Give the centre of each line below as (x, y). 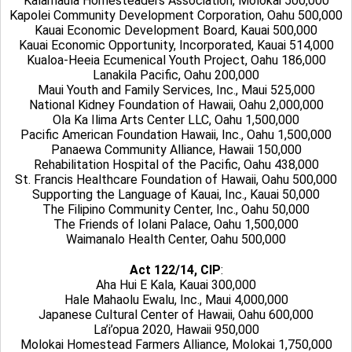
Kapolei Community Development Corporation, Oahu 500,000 (176, 15)
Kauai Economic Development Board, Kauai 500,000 (176, 30)
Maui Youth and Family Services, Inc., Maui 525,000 (176, 90)
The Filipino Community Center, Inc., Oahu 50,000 (176, 209)
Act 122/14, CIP (175, 270)
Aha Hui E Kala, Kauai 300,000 (176, 285)
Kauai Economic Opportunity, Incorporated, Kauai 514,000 (176, 45)
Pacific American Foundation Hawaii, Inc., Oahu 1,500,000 (176, 135)
